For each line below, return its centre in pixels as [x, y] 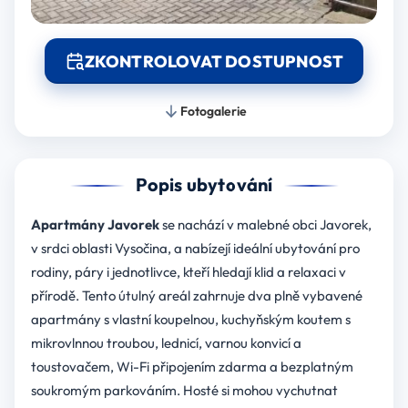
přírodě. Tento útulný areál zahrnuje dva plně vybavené [196, 296]
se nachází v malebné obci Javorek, [265, 225]
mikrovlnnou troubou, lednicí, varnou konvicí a [166, 343]
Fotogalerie [213, 112]
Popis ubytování [204, 185]
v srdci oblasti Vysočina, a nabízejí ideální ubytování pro [195, 249]
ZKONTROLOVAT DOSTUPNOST [214, 61]
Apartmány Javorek [95, 225]
